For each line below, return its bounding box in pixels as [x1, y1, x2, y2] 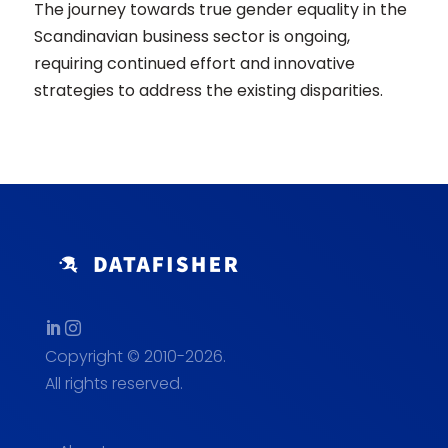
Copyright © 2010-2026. [44, 345, 226, 368]
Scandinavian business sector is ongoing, [33, 25, 350, 48]
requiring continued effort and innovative [33, 52, 355, 75]
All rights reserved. [44, 372, 183, 395]
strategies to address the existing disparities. [33, 79, 383, 102]
